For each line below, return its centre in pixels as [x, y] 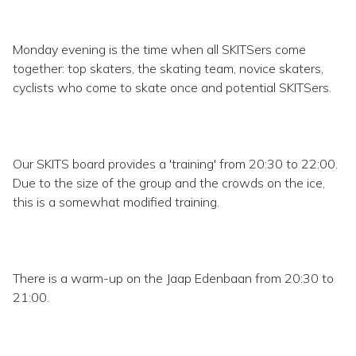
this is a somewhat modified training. [116, 202]
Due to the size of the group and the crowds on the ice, [169, 183]
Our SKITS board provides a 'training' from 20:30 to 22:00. [175, 164]
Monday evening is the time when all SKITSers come [159, 49]
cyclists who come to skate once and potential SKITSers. [172, 87]
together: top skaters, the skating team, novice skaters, [168, 68]
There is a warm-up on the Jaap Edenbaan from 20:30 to [173, 278]
